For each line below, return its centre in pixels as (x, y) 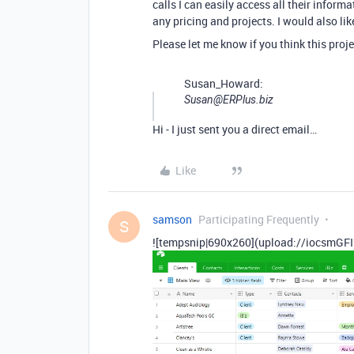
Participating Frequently (259, 220)
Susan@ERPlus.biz (229, 100)
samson (172, 220)
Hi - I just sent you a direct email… (235, 130)
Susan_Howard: (224, 84)
